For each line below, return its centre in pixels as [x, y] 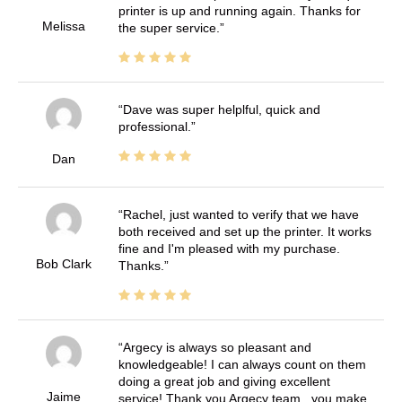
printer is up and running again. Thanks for [239, 10]
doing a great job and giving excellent [224, 381]
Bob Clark [63, 263]
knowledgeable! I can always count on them [242, 364]
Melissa [63, 26]
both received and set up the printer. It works [245, 231]
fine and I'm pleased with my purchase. [229, 248]
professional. [154, 126]
